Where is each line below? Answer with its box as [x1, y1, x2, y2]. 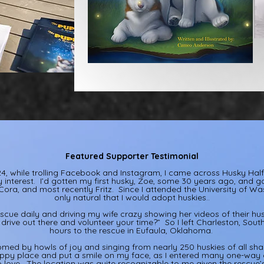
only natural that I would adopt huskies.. [54, 192, 210, 203]
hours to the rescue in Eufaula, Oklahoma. [49, 225, 215, 236]
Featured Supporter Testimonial [65, 150, 199, 161]
